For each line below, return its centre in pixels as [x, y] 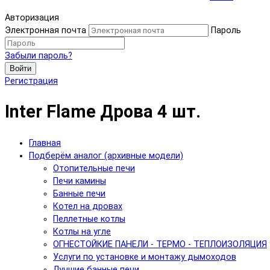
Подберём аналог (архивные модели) [106, 155]
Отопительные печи [94, 168]
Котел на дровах [88, 206]
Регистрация [31, 81]
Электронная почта [46, 31]
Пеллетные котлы [89, 219]
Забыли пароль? [39, 56]
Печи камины [80, 181]
